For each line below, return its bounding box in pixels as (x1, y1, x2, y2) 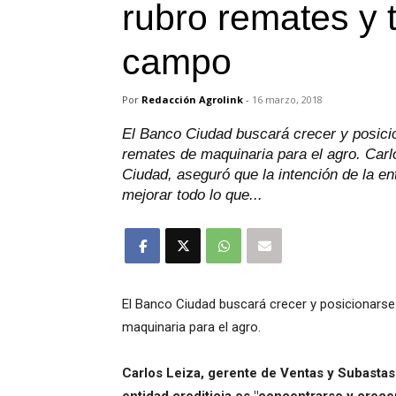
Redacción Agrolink (141, 93, 243, 107)
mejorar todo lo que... (122, 187, 263, 204)
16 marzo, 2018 (252, 93, 323, 107)
